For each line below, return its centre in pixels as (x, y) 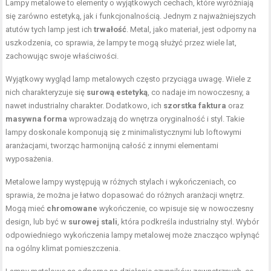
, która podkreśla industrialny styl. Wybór (188, 222)
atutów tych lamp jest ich (50, 30)
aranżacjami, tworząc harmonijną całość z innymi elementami (112, 146)
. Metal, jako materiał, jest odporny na (192, 30)
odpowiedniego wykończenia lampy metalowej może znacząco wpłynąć (133, 235)
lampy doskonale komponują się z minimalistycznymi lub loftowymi (124, 132)
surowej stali (93, 222)
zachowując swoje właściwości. (62, 56)
